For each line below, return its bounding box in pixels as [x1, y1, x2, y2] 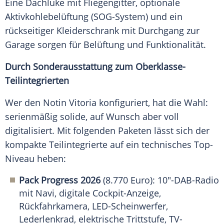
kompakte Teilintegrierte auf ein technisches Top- [5, 138, 213, 151]
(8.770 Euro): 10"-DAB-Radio [100, 174, 219, 186]
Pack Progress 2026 [19, 174, 100, 186]
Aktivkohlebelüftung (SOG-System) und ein [5, 10, 182, 23]
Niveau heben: [5, 152, 66, 165]
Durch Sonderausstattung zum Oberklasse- [5, 60, 185, 73]
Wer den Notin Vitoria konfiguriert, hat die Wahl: [5, 96, 208, 109]
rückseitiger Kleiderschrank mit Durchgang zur [5, 24, 199, 37]
